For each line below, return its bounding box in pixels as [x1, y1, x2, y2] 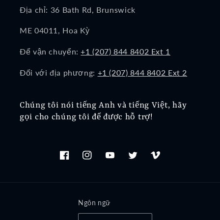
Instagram [82, 156, 116, 165]
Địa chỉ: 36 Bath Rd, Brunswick [20, 4, 136, 14]
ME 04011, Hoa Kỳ [20, 26, 90, 35]
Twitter [127, 156, 153, 165]
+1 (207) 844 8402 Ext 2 [97, 67, 188, 77]
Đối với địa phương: [20, 67, 98, 77]
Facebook [59, 156, 93, 165]
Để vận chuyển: [20, 47, 81, 56]
